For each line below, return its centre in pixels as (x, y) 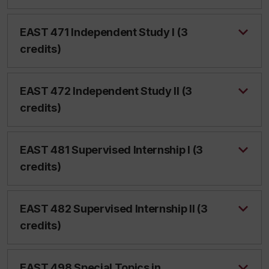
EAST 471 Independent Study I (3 (104, 32)
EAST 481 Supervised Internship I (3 (111, 150)
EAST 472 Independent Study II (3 (106, 91)
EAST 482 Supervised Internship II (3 (114, 209)
